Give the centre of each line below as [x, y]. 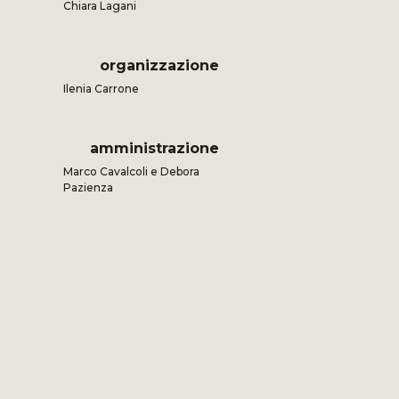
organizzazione [160, 66]
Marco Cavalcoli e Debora [131, 172]
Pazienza [88, 188]
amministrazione [155, 149]
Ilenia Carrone [101, 89]
